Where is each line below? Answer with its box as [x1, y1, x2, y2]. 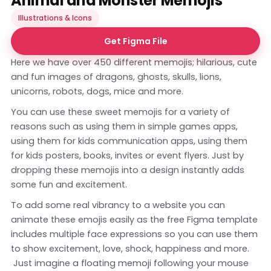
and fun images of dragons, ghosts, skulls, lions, [11, 70, 221, 83]
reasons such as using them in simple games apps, [11, 120, 238, 132]
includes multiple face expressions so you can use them [11, 227, 258, 240]
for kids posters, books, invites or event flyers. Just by [11, 149, 244, 162]
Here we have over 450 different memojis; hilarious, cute [11, 56, 257, 68]
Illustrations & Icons [18, 12, 92, 23]
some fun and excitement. [11, 178, 127, 191]
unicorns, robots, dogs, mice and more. [11, 85, 183, 97]
